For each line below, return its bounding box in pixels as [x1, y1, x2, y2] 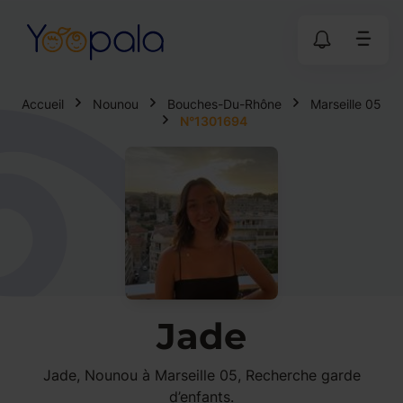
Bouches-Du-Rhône [167, 96, 282, 112]
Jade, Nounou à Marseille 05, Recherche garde [42, 366, 361, 384]
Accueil [22, 96, 64, 112]
